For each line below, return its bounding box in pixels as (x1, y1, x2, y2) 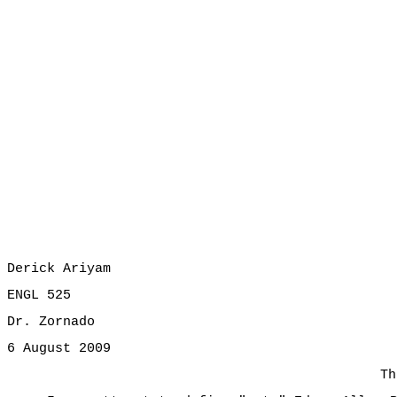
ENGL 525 (7, 287, 71, 303)
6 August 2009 (7, 340, 111, 356)
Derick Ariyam (7, 261, 111, 276)
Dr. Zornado (7, 314, 95, 330)
